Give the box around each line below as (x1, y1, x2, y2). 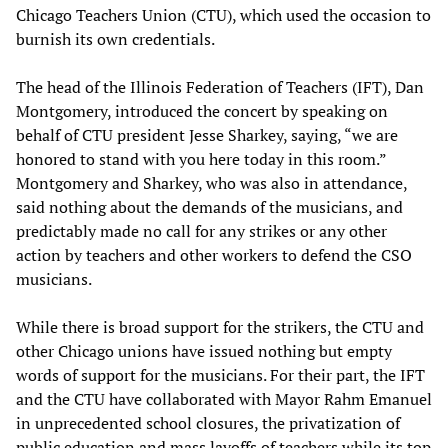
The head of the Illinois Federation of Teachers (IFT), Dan (16, 76, 424, 99)
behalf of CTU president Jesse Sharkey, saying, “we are (16, 124, 398, 147)
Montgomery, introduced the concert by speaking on (16, 100, 388, 123)
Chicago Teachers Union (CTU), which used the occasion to (16, 4, 431, 27)
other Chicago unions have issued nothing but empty (16, 340, 392, 363)
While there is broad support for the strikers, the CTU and (16, 316, 424, 339)
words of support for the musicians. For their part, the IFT (16, 364, 425, 387)
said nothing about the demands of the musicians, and (16, 196, 403, 219)
